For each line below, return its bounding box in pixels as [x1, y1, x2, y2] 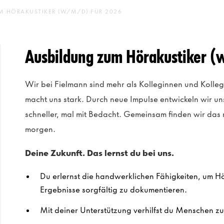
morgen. [24, 124, 55, 134]
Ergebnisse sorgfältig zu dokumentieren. [39, 184, 187, 194]
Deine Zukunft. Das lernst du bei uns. [24, 148, 174, 158]
